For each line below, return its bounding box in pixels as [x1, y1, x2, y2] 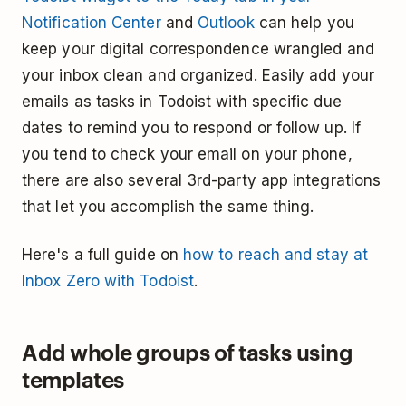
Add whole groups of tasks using [22, 336, 353, 366]
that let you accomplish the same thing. [22, 197, 314, 216]
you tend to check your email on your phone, [22, 144, 353, 163]
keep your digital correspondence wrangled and [22, 39, 374, 58]
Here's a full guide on [22, 245, 183, 264]
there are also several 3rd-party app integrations [22, 170, 382, 189]
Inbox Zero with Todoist [22, 271, 194, 290]
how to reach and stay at [182, 245, 369, 264]
